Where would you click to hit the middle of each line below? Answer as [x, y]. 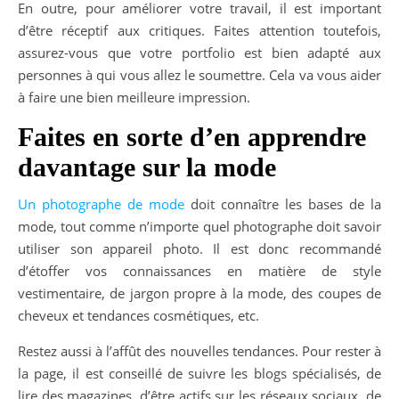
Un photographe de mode [101, 204]
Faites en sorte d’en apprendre [192, 136]
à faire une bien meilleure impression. [134, 97]
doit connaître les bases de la [283, 204]
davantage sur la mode [147, 167]
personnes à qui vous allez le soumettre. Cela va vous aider [199, 74]
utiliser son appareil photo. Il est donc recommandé [199, 248]
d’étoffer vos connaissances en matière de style [199, 270]
